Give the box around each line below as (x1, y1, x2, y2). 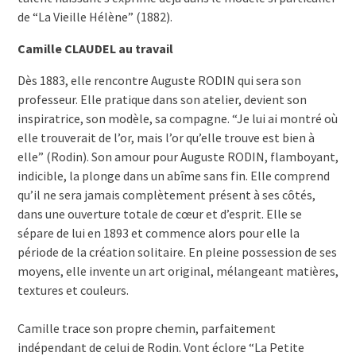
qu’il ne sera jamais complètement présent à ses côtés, (17, 187, 315, 203)
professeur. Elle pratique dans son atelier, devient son (17, 91, 307, 108)
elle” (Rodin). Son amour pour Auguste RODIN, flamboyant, (17, 149, 339, 165)
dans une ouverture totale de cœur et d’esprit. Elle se (17, 206, 302, 222)
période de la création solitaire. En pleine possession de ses (17, 244, 337, 261)
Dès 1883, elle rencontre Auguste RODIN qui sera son (17, 72, 301, 89)
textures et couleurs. (17, 282, 129, 299)
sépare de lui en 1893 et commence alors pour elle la (17, 225, 300, 242)
